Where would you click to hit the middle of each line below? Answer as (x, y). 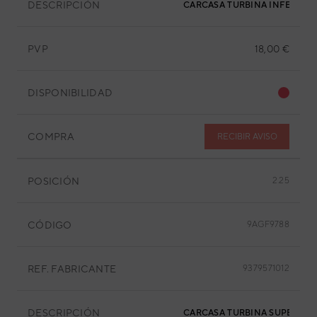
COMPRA (51, 136)
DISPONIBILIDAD (70, 92)
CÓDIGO (50, 225)
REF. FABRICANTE (72, 269)
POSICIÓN (54, 181)
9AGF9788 (268, 224)
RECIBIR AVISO (247, 136)
